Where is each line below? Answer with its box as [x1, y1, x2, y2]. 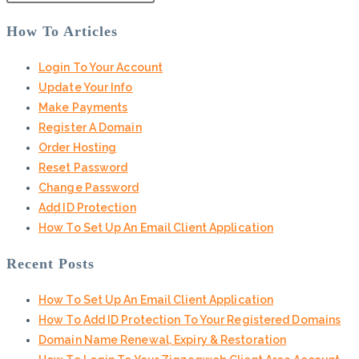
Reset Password [38, 160, 128, 174]
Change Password [38, 180, 139, 194]
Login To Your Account [38, 60, 163, 74]
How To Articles [6, 22, 118, 39]
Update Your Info [38, 80, 133, 94]
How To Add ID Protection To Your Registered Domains [38, 313, 341, 327]
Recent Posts [6, 256, 95, 272]
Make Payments [38, 100, 128, 114]
